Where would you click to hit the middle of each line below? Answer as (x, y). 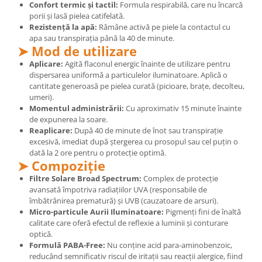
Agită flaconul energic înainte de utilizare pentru (147, 64)
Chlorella (27, 27)
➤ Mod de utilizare (77, 51)
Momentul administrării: (77, 108)
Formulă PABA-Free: (67, 245)
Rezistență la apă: (63, 27)
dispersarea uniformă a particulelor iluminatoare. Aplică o (128, 75)
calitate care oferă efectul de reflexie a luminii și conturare (129, 223)
